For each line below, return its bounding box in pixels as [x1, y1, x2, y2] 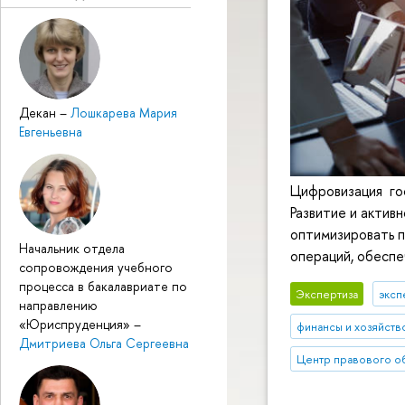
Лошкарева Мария [71, 103, 177, 121]
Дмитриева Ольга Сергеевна [19, 334, 189, 352]
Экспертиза [296, 286, 359, 302]
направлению [19, 296, 98, 314]
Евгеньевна [19, 122, 82, 140]
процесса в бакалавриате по [19, 277, 187, 295]
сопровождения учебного [19, 258, 173, 276]
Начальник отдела [19, 239, 125, 257]
